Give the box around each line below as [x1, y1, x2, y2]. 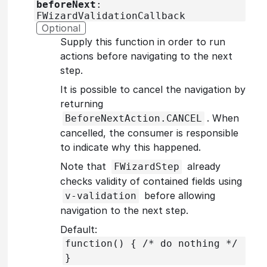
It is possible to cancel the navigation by [60, 83, 246, 95]
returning [60, 97, 103, 110]
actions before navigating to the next [60, 49, 232, 62]
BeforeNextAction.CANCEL [65, 112, 202, 124]
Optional [42, 21, 80, 34]
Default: [60, 223, 97, 235]
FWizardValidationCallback [36, 10, 185, 21]
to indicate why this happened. [60, 141, 201, 153]
